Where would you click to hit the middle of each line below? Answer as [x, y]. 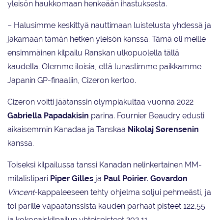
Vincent [21, 192]
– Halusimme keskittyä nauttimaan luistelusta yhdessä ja [109, 25]
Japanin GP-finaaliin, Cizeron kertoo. [72, 80]
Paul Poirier [125, 178]
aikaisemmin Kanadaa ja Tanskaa [68, 129]
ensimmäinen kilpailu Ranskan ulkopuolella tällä [93, 53]
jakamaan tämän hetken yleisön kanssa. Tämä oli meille [107, 39]
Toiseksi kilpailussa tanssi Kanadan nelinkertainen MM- [105, 165]
